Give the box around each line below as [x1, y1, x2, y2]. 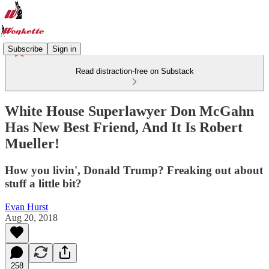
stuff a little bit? [5, 177, 82, 190]
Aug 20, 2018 [5, 212, 58, 223]
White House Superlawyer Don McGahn [5, 103, 254, 119]
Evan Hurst [5, 201, 48, 212]
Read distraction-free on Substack [75, 67, 194, 76]
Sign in [52, 44, 76, 53]
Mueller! [5, 135, 59, 151]
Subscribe [8, 44, 43, 53]
